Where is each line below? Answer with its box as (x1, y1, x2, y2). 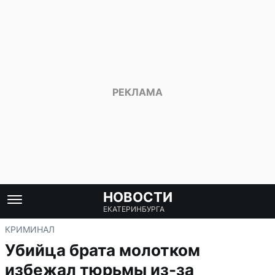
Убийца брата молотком (5, 241, 200, 260)
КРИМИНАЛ (5, 224, 55, 234)
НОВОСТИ (103, 189, 172, 205)
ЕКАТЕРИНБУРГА (103, 204, 165, 214)
